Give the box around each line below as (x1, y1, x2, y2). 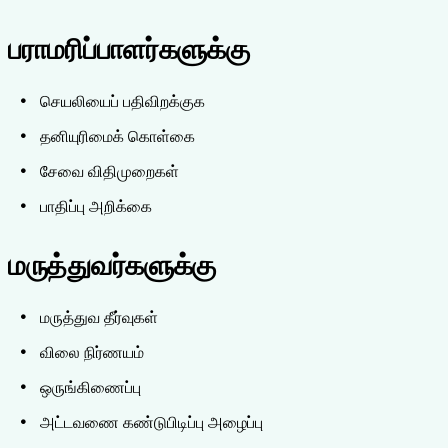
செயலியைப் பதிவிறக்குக (40, 92, 205, 113)
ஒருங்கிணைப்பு (40, 378, 141, 399)
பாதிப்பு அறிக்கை (40, 197, 152, 218)
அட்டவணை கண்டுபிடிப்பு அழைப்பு (40, 413, 263, 434)
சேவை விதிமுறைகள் (40, 162, 179, 183)
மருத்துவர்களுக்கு (8, 249, 217, 284)
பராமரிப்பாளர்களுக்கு (8, 33, 250, 68)
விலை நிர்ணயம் (40, 343, 144, 364)
